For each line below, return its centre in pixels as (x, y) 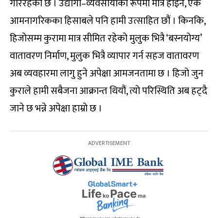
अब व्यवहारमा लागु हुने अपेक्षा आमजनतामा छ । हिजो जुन (107, 73)
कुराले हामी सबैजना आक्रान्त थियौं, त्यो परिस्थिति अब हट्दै (109, 91)
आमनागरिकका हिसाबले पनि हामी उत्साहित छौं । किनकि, (108, 21)
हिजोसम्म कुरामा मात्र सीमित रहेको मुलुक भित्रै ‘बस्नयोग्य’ (106, 38)
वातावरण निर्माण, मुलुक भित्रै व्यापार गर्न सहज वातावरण (104, 56)
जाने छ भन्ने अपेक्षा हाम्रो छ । (56, 108)
